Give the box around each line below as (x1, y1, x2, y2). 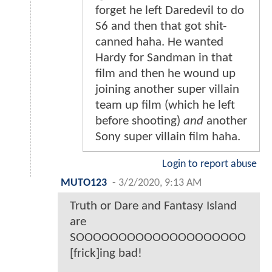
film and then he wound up (95, 67, 236, 80)
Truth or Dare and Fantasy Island (70, 199, 237, 212)
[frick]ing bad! (70, 246, 142, 260)
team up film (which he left (95, 98, 235, 112)
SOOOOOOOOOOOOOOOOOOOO (70, 231, 246, 244)
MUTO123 (61, 177, 107, 188)
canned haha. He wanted (95, 35, 223, 49)
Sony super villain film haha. (95, 130, 240, 143)
